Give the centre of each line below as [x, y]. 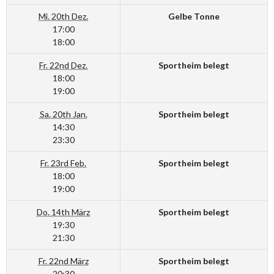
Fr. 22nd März [63, 261]
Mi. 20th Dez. [63, 16]
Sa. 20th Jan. [63, 114]
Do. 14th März [63, 212]
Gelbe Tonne [194, 16]
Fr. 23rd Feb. [63, 163]
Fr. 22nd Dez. [63, 65]
